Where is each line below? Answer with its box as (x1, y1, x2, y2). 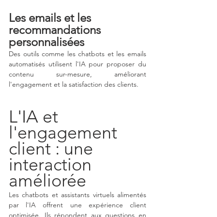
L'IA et (9, 106, 62, 127)
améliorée (9, 170, 86, 191)
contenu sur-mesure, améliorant (9, 70, 146, 79)
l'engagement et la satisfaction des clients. (9, 80, 139, 89)
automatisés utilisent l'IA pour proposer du (9, 60, 146, 69)
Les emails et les (9, 11, 94, 25)
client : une (9, 138, 97, 159)
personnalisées (9, 35, 84, 49)
